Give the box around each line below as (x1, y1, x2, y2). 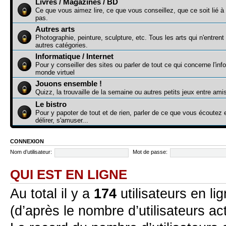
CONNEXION (10, 138, 44, 144)
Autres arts (35, 24, 75, 33)
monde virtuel (35, 68, 75, 76)
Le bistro (35, 99, 67, 108)
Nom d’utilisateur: (10, 149, 52, 155)
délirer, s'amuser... (35, 116, 88, 124)
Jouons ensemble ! (35, 79, 102, 88)
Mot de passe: (133, 149, 167, 155)
